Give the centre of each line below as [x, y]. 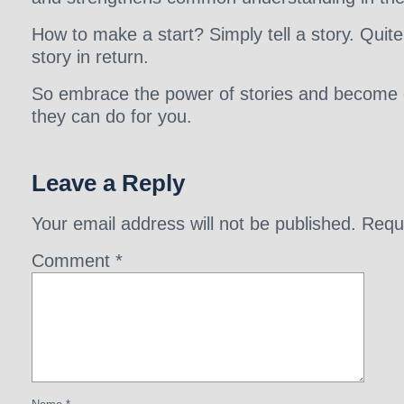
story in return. [90, 57]
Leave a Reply [108, 183]
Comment [73, 261]
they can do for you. [112, 116]
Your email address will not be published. [194, 224]
